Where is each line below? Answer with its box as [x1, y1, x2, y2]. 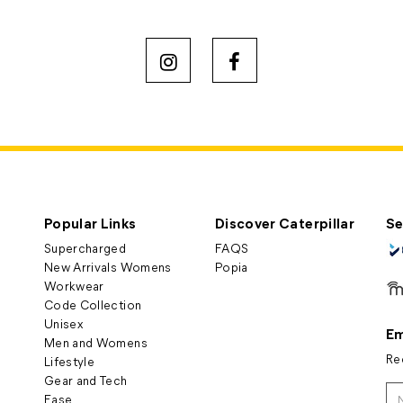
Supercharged [44, 239, 127, 256]
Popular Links [44, 213, 137, 232]
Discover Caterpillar [215, 213, 354, 232]
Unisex [44, 315, 84, 332]
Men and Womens [44, 334, 148, 351]
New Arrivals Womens [44, 258, 172, 275]
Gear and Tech [44, 372, 128, 389]
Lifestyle [44, 353, 95, 370]
